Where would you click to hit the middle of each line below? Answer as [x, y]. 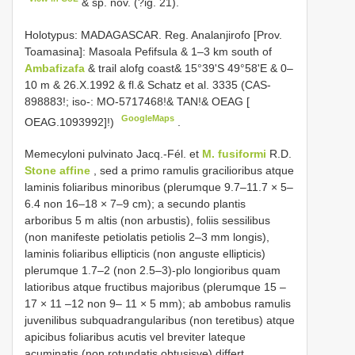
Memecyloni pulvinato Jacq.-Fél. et [113, 154]
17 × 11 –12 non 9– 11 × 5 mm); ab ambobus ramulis [158, 304]
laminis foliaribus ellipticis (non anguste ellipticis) [145, 254]
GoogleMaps [148, 118]
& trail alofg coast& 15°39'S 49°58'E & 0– [191, 68]
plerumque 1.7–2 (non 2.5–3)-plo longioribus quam [153, 271]
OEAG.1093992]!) [71, 122]
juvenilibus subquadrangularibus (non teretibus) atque [160, 321]
